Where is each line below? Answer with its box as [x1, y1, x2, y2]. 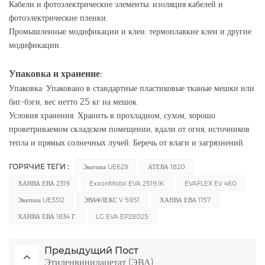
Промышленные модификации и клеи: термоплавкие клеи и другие [9, 26, 251, 37]
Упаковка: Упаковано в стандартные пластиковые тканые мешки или [9, 83, 254, 94]
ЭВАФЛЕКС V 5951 [84, 196, 140, 205]
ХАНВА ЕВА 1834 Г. [17, 212, 76, 221]
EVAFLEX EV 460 [184, 179, 237, 188]
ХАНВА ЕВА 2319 [17, 179, 70, 188]
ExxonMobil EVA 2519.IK [89, 179, 165, 188]
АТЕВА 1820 [148, 163, 186, 172]
